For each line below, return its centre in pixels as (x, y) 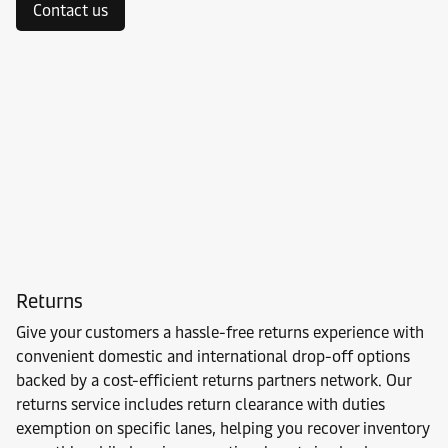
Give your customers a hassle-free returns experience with (220, 332)
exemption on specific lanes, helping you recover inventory (223, 428)
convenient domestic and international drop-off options (213, 356)
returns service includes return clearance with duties (200, 404)
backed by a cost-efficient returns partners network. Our (213, 380)
